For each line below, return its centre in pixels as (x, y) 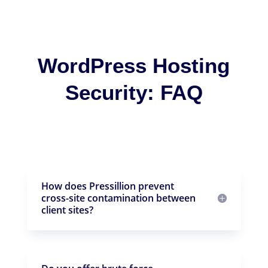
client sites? (67, 210)
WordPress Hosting (134, 65)
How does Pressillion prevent (107, 186)
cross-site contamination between (118, 198)
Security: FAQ (134, 92)
